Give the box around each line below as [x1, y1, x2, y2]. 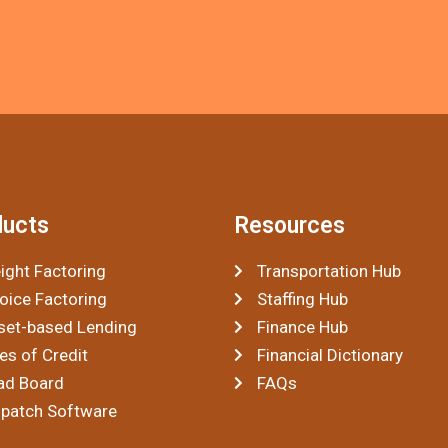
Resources [234, 212, 345, 239]
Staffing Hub [256, 289, 348, 309]
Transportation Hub [256, 261, 401, 281]
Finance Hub [256, 317, 348, 337]
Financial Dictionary [256, 345, 403, 365]
